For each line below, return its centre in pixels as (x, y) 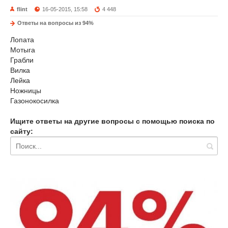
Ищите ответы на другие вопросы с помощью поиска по (112, 121)
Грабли (22, 60)
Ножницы (26, 91)
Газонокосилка (35, 101)
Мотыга (23, 50)
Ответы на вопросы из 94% (55, 23)
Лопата (22, 40)
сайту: (22, 131)
